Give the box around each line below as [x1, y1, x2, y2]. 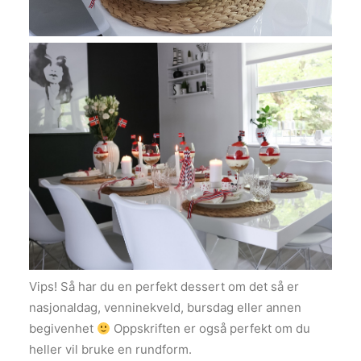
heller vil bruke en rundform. [29, 342, 192, 358]
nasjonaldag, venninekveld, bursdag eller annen [29, 300, 301, 316]
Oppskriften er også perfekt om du [110, 321, 311, 337]
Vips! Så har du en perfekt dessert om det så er [29, 279, 299, 295]
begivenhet [29, 321, 97, 337]
